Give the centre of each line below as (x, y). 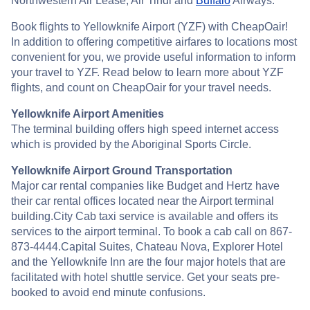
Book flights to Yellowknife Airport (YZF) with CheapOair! (149, 26)
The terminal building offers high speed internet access (145, 129)
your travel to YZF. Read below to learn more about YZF (147, 72)
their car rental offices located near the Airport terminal (143, 201)
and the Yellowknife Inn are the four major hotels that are (148, 262)
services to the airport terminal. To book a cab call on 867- (152, 231)
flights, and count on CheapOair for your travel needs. (141, 87)
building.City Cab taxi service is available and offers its (145, 216)
